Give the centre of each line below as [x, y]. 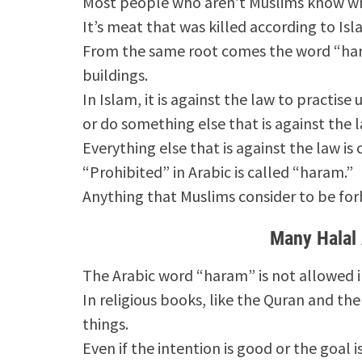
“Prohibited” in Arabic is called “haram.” [218, 171]
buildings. [115, 74]
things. [105, 323]
